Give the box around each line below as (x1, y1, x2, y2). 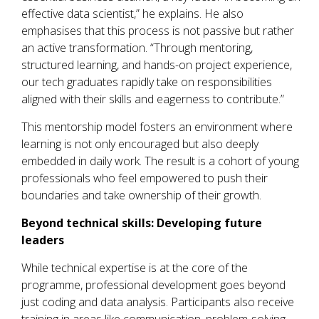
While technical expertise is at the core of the (21, 260, 248, 276)
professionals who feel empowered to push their (21, 170, 268, 187)
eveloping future (164, 215, 262, 231)
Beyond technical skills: (21, 215, 157, 231)
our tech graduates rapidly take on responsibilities (21, 74, 272, 90)
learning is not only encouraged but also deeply (21, 136, 258, 152)
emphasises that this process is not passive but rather (21, 23, 294, 39)
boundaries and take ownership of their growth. (21, 187, 261, 204)
